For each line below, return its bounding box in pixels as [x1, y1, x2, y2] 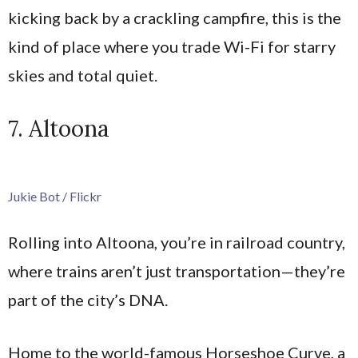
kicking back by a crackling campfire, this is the [8, 7, 341, 27]
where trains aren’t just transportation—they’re [8, 261, 345, 280]
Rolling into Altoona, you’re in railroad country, [8, 232, 345, 252]
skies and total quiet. [8, 65, 157, 85]
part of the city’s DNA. [8, 289, 168, 309]
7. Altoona [8, 113, 109, 143]
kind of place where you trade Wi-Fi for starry [8, 36, 336, 56]
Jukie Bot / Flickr [8, 188, 101, 204]
